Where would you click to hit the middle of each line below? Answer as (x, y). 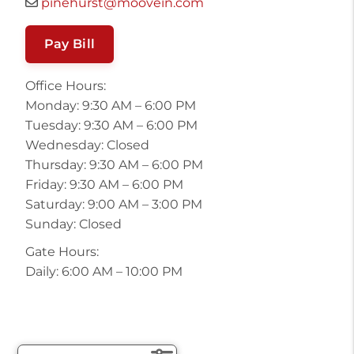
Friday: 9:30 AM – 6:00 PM (104, 185)
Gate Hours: (62, 252)
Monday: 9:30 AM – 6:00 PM (110, 106)
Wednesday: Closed (87, 145)
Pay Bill (70, 44)
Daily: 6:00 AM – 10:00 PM (104, 272)
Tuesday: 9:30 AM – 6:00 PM (111, 126)
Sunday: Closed (73, 224)
